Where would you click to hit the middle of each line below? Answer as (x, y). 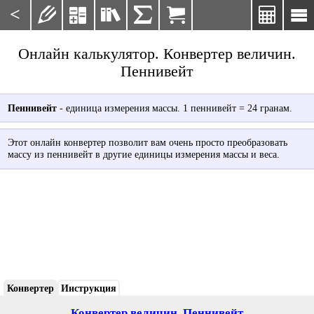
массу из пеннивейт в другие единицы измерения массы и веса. (143, 155)
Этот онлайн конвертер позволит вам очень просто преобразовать (147, 143)
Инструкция (88, 288)
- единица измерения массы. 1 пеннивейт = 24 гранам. (174, 108)
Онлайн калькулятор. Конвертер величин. (157, 54)
